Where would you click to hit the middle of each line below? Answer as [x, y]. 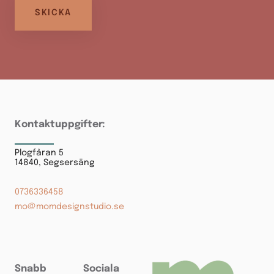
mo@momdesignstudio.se [69, 207]
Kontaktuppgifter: [60, 125]
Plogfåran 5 [39, 153]
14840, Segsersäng [55, 163]
